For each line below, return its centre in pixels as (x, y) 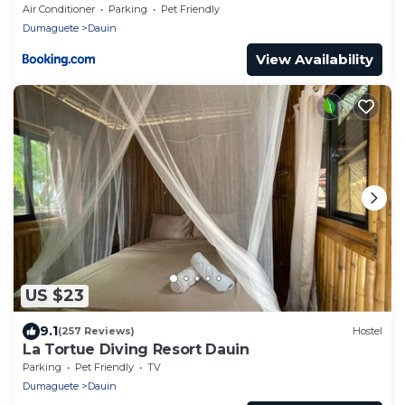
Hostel (367, 331)
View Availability (315, 59)
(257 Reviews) (96, 331)
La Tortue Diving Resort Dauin (136, 349)
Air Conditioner (59, 9)
